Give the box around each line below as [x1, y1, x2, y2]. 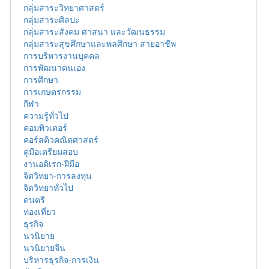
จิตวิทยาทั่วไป [23, 181, 73, 194]
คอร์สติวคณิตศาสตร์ [23, 133, 98, 146]
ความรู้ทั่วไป [23, 109, 68, 122]
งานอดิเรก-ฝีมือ [23, 157, 79, 170]
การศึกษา [23, 73, 58, 86]
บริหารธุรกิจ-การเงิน [23, 253, 99, 266]
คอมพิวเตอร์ [23, 121, 67, 134]
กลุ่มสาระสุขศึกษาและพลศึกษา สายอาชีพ [23, 37, 176, 50]
